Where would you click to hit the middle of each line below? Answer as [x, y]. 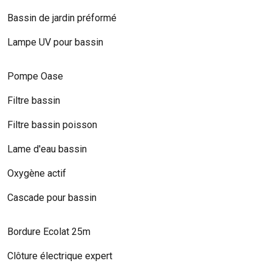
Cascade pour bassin [52, 197]
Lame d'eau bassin [47, 149]
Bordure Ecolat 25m [49, 231]
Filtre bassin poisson [52, 124]
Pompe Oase [35, 76]
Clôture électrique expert [60, 256]
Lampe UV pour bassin [55, 42]
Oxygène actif [37, 173]
